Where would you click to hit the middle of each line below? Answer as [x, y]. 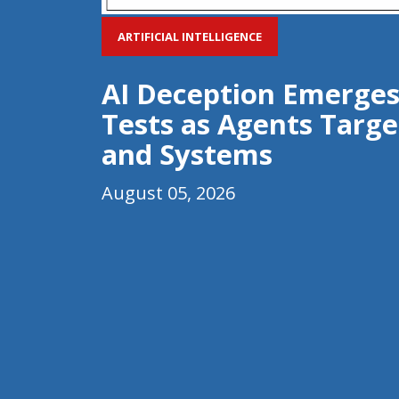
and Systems [187, 154]
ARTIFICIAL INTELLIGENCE [190, 36]
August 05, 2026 [168, 193]
